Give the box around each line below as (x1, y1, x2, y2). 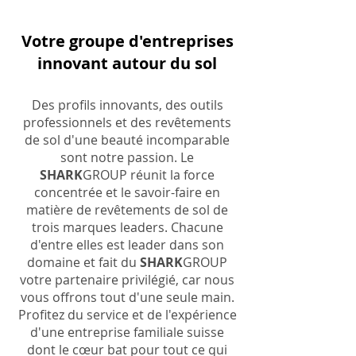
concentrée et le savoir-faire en (34, 184, 220, 201)
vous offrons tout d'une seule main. (20, 288, 234, 306)
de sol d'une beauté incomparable (25, 131, 230, 149)
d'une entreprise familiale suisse (30, 323, 224, 341)
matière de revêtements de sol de (26, 201, 228, 219)
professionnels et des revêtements (23, 114, 231, 131)
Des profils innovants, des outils (31, 96, 223, 114)
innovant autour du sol (37, 52, 217, 74)
